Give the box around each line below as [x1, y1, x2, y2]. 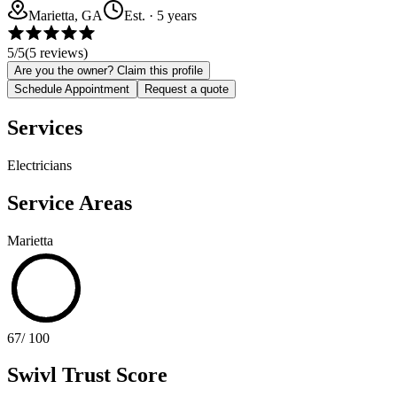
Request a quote [144, 82, 229, 96]
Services [7, 115, 82, 139]
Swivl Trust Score [7, 363, 167, 387]
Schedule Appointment [14, 82, 130, 96]
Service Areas [7, 191, 132, 214]
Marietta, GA [28, 7, 103, 23]
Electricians [7, 157, 72, 173]
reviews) [36, 44, 88, 60]
